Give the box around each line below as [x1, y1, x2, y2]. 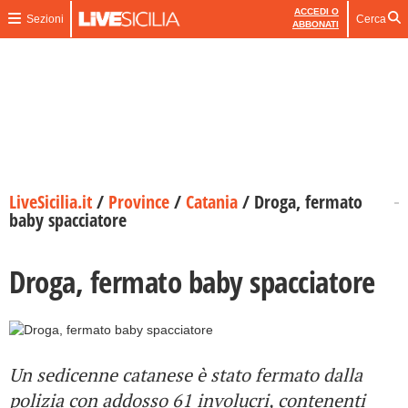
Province [108, 189, 169, 214]
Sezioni [25, 13, 64, 25]
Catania [186, 189, 238, 214]
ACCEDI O [294, 6, 339, 16]
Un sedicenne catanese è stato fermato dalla [9, 362, 362, 387]
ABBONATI [292, 19, 339, 29]
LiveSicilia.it [9, 189, 92, 214]
